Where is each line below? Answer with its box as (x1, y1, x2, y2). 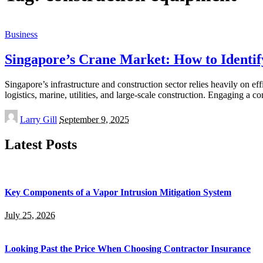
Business (5, 29, 38, 39)
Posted (4, 109, 29, 119)
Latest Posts (5, 136, 77, 152)
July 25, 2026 (5, 210, 55, 221)
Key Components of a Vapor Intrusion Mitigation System (5, 187, 231, 197)
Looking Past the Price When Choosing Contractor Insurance (5, 244, 251, 254)
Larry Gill (20, 114, 57, 124)
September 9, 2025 (59, 114, 129, 124)
